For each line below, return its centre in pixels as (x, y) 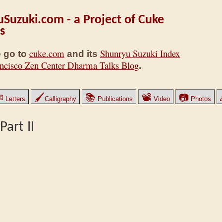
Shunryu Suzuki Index (140, 54)
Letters (14, 99)
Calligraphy (60, 99)
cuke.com (47, 54)
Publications (114, 99)
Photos (200, 99)
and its (82, 54)
